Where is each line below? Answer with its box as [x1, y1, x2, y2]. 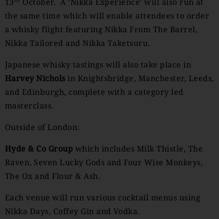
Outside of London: [5, 122, 80, 132]
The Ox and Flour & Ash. [5, 171, 101, 181]
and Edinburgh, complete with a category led [5, 87, 184, 97]
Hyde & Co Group [5, 143, 75, 154]
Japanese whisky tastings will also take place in [5, 59, 192, 70]
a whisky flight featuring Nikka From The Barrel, [5, 24, 198, 35]
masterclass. [5, 100, 54, 111]
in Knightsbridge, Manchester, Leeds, [65, 73, 214, 84]
